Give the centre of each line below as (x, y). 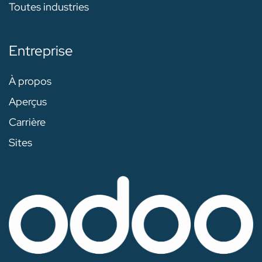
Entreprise (41, 51)
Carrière (27, 122)
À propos (30, 81)
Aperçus (28, 102)
